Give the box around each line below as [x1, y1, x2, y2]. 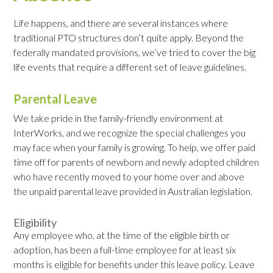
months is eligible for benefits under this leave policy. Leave [13, 258, 255, 271]
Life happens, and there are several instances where [13, 17, 229, 29]
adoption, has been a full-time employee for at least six [13, 244, 236, 256]
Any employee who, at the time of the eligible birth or [13, 229, 230, 241]
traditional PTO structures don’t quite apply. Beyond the [13, 32, 244, 44]
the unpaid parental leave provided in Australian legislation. [13, 185, 253, 197]
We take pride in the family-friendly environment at [13, 112, 224, 124]
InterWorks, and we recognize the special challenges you [13, 127, 246, 139]
